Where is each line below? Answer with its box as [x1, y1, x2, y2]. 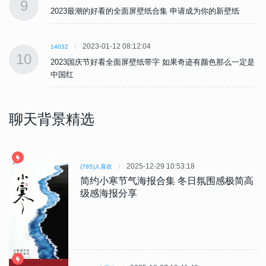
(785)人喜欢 [80, 163, 112, 170]
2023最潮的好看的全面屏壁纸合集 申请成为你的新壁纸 [50, 7, 239, 16]
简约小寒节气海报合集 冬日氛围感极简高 [80, 176, 254, 186]
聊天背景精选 [9, 111, 94, 128]
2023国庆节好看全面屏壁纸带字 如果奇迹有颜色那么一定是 [50, 58, 255, 67]
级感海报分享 [80, 188, 137, 199]
